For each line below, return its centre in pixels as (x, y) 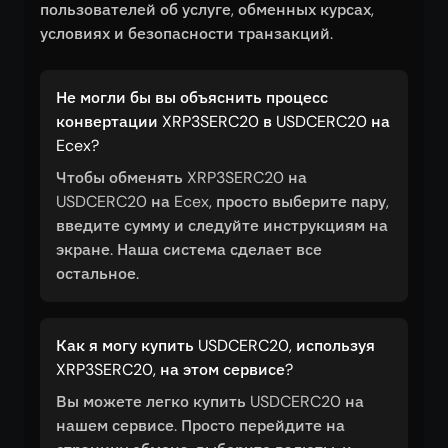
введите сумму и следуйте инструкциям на (222, 225)
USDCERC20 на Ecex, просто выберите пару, (222, 201)
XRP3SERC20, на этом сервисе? (174, 369)
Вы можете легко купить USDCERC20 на (210, 401)
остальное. (97, 273)
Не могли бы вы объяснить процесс (192, 97)
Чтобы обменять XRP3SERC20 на (181, 177)
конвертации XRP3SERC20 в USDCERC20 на (223, 121)
